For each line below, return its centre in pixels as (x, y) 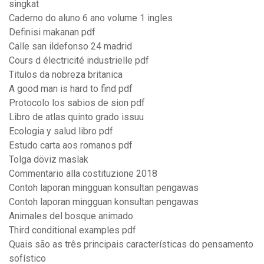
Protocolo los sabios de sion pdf (77, 103)
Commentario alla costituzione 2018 (83, 174)
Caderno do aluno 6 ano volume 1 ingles (91, 18)
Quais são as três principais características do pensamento (131, 245)
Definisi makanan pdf (52, 32)
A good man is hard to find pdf (71, 89)
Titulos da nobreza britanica (66, 75)
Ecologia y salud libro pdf (61, 131)
